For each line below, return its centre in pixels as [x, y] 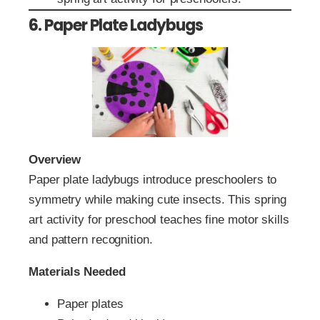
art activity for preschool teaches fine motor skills [159, 219]
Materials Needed [77, 271]
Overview [55, 159]
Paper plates [90, 304]
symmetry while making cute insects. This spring [158, 199]
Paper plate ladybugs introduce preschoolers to [153, 179]
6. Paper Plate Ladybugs [116, 26]
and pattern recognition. [91, 239]
